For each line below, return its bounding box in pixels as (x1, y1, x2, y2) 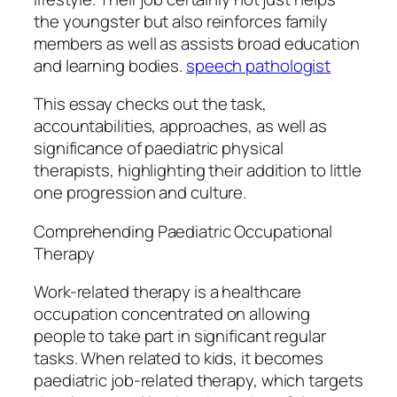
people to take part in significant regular (34, 324, 326, 348)
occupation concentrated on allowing (34, 302, 310, 326)
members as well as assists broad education (34, 31, 360, 55)
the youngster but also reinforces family (34, 9, 328, 33)
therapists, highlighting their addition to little (34, 159, 362, 183)
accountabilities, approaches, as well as (34, 114, 327, 138)
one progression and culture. (34, 181, 247, 205)
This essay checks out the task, (34, 92, 267, 116)
